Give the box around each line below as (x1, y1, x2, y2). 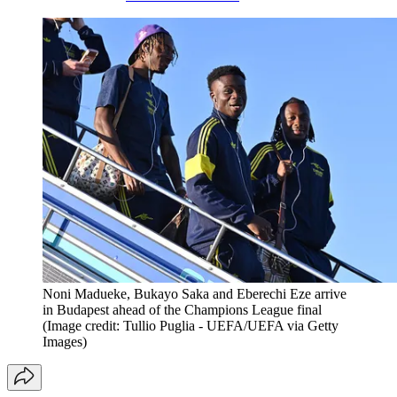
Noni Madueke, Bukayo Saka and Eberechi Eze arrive (43, 285, 346, 301)
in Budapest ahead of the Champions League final (43, 301, 322, 317)
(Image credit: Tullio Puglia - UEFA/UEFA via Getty (43, 317, 339, 333)
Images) (43, 333, 87, 349)
